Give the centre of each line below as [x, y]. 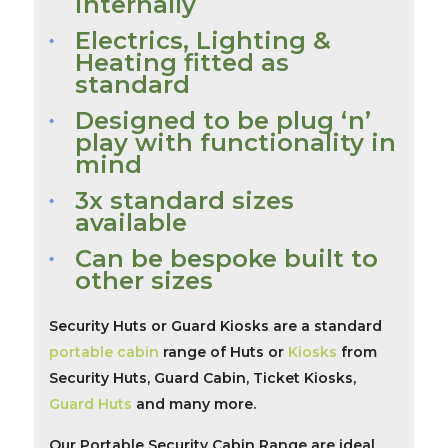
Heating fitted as [181, 63]
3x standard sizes [184, 201]
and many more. [193, 404]
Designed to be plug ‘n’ [222, 121]
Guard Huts [90, 404]
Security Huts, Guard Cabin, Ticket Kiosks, [202, 378]
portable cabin [103, 352]
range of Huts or [223, 352]
